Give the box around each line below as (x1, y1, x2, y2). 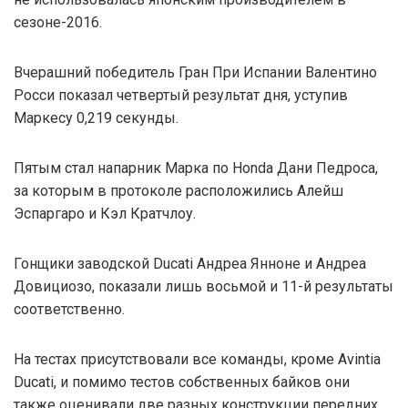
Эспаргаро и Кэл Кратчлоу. (14, 204, 196, 222)
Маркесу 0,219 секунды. (14, 108, 178, 127)
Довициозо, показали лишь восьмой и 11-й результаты (14, 277, 393, 295)
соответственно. (14, 300, 125, 318)
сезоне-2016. (14, 13, 102, 31)
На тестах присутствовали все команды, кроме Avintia (14, 350, 381, 368)
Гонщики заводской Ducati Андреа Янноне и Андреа (14, 254, 366, 272)
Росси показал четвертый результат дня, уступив (14, 86, 348, 104)
